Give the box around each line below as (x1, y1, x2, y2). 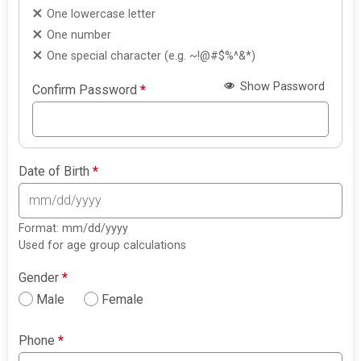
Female (102, 292, 144, 308)
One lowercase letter (47, 7, 156, 22)
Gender (19, 270, 63, 286)
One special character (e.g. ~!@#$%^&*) (47, 49, 256, 64)
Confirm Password (32, 82, 141, 98)
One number (47, 28, 112, 43)
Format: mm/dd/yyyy (19, 222, 129, 236)
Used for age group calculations (19, 239, 187, 253)
